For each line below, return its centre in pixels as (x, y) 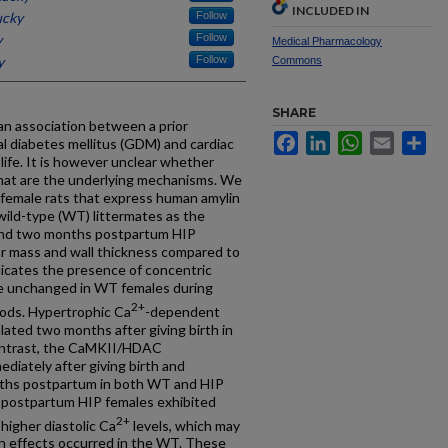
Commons (297, 60)
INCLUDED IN (330, 10)
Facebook (329, 139)
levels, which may (185, 425)
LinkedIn (357, 139)
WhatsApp (394, 139)
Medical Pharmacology (327, 41)
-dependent (182, 311)
